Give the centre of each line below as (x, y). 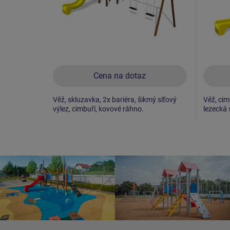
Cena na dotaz (120, 75)
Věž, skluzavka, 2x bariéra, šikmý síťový (115, 99)
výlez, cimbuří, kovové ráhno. (98, 109)
